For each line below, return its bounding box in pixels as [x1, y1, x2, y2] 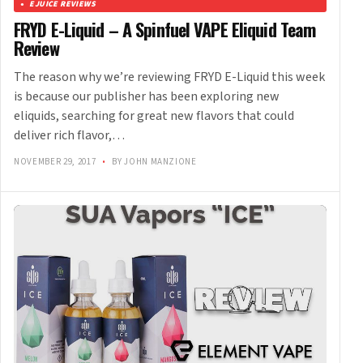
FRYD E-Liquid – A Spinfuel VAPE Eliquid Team [14, 16, 316, 43]
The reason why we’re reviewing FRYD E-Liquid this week [14, 68, 325, 87]
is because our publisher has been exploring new [14, 88, 280, 106]
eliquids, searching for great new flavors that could [14, 107, 294, 126]
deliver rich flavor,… [14, 126, 125, 145]
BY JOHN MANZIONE [109, 156, 197, 169]
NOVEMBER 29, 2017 [14, 156, 98, 169]
